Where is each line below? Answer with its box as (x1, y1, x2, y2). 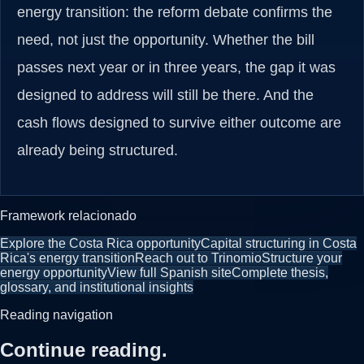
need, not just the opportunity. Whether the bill (17, 32, 314, 49)
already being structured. (17, 142, 178, 159)
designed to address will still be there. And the (17, 87, 314, 104)
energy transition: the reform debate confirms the (17, 4, 332, 21)
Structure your (262, 251, 342, 266)
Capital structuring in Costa (201, 236, 357, 251)
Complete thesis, (232, 266, 328, 280)
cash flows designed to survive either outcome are (17, 115, 341, 132)
